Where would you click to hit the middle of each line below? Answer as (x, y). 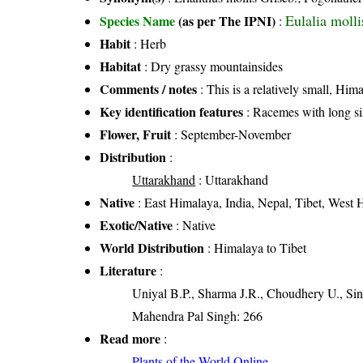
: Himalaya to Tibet (256, 247)
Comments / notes (149, 88)
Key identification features (172, 111)
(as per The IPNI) (227, 20)
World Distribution (152, 247)
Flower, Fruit (136, 134)
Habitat (121, 66)
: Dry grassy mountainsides (212, 66)
